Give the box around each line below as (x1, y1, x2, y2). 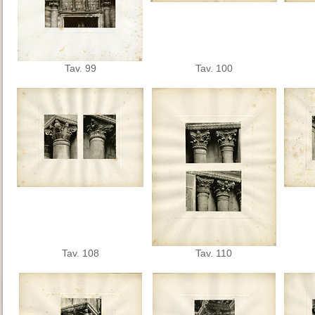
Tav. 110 (195, 247, 232, 259)
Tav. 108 (61, 247, 99, 259)
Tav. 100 (195, 63, 233, 74)
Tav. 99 (64, 63, 96, 74)
